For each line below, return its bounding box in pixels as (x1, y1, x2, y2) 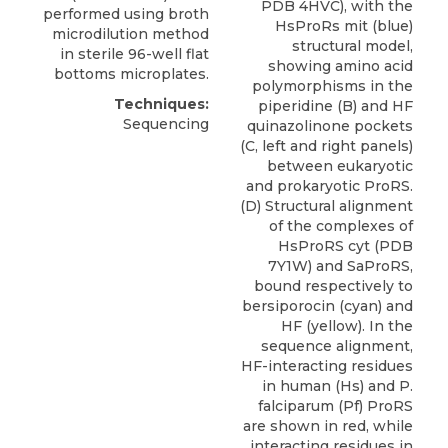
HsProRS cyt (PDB (278, 236, 413, 255)
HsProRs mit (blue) (275, 16, 413, 35)
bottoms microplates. (54, 65, 209, 84)
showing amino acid (268, 56, 413, 75)
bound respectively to (254, 276, 413, 295)
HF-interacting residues (241, 356, 413, 375)
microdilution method (52, 25, 209, 44)
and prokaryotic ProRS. (246, 176, 413, 195)
